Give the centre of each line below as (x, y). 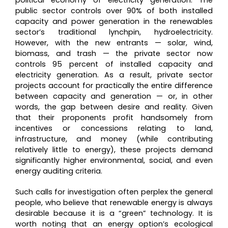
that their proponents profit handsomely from (114, 117)
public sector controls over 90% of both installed (114, 10)
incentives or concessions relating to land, (114, 128)
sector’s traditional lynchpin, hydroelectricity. (114, 32)
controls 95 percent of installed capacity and (114, 64)
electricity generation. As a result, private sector (114, 75)
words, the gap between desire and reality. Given (114, 107)
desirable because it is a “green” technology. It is (114, 213)
